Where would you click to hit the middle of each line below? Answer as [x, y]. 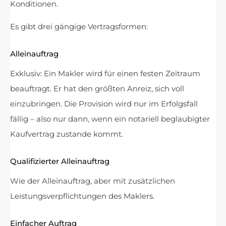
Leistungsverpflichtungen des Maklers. [82, 196]
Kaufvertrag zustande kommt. [67, 134]
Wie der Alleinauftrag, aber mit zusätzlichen [93, 181]
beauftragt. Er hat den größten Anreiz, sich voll [97, 89]
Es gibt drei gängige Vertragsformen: [79, 27]
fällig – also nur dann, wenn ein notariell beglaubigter [110, 119]
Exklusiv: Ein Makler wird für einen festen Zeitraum [105, 74]
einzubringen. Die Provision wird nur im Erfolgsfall [104, 104]
